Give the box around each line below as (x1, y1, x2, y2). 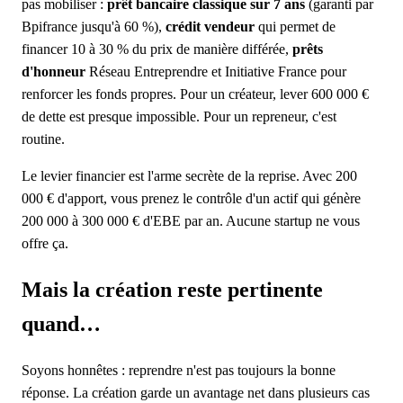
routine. (22, 131, 65, 148)
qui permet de (255, 19, 336, 35)
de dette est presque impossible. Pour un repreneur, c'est (22, 109, 336, 125)
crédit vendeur (166, 19, 255, 35)
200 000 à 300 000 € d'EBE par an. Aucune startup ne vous (22, 213, 360, 229)
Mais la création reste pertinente (22, 278, 323, 302)
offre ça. (22, 236, 68, 252)
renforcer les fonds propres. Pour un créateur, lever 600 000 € (22, 86, 369, 103)
